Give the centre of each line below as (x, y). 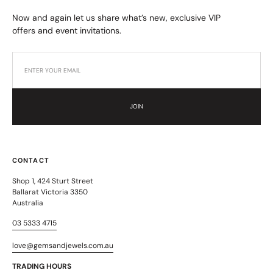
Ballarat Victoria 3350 (50, 192)
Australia (28, 203)
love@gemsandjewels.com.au (63, 245)
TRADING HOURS (42, 266)
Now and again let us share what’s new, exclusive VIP (116, 17)
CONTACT (31, 160)
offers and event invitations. (67, 30)
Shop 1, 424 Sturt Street (53, 181)
